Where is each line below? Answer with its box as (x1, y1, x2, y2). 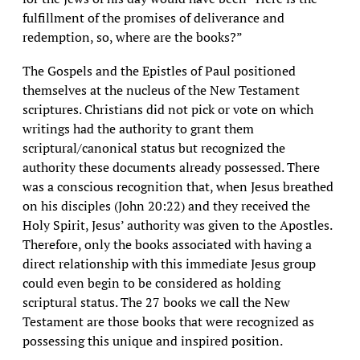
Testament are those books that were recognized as (22, 313, 314, 330)
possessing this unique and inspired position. (22, 332, 283, 350)
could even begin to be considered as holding (22, 274, 280, 292)
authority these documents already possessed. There (22, 158, 320, 176)
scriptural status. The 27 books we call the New (22, 293, 290, 311)
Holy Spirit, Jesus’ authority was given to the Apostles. (22, 216, 332, 234)
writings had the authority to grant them (22, 120, 254, 137)
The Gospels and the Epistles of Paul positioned (22, 62, 296, 80)
